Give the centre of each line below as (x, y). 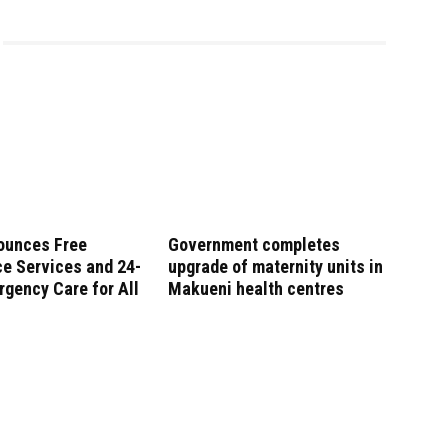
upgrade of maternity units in (275, 266)
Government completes (254, 244)
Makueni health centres (256, 288)
